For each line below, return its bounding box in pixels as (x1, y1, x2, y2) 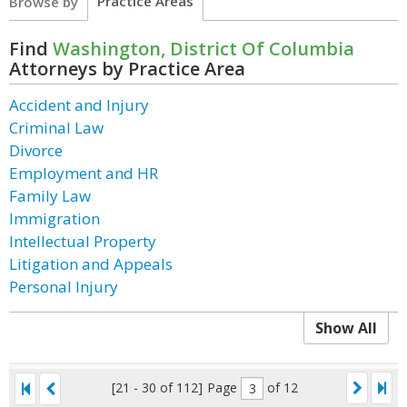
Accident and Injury (9, 94, 149, 115)
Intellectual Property (9, 231, 156, 252)
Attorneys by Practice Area (9, 56, 245, 81)
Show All (315, 318, 377, 338)
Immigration (9, 208, 100, 229)
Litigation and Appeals (9, 253, 173, 274)
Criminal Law (9, 117, 104, 138)
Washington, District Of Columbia (53, 36, 354, 61)
